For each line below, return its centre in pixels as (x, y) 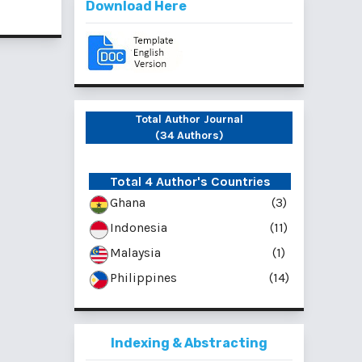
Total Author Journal (189, 119)
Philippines (143, 278)
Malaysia (135, 253)
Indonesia (139, 227)
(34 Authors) (189, 135)
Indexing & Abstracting (189, 343)
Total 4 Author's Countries (190, 181)
